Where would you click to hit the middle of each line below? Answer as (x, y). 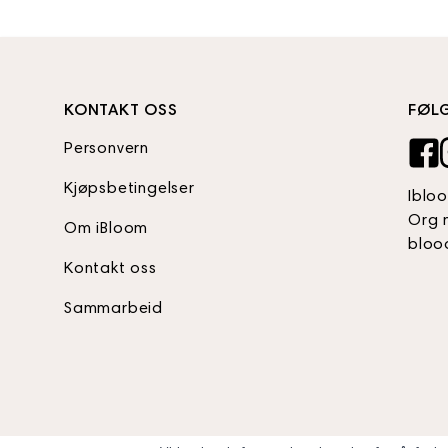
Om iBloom (106, 229)
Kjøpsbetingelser (129, 189)
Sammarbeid (113, 309)
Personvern (106, 149)
